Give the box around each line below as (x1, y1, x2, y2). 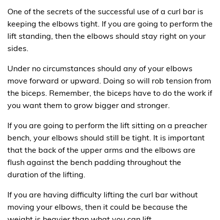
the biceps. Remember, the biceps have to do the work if (7, 87, 212, 98)
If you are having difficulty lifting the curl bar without (7, 189, 198, 199)
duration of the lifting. (7, 169, 85, 179)
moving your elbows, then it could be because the (7, 201, 188, 212)
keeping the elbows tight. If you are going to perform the (7, 18, 213, 28)
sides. (7, 43, 28, 53)
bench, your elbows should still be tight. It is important (7, 132, 205, 142)
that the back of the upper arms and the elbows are (7, 144, 195, 155)
